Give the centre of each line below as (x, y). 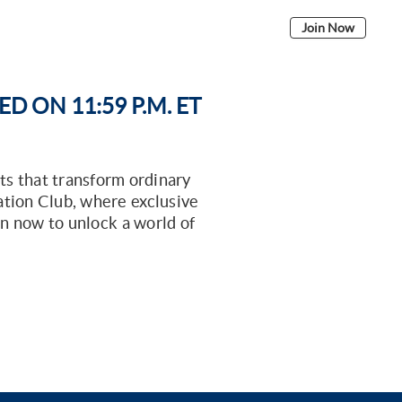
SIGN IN (253, 26)
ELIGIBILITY (74, 26)
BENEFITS (150, 26)
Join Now (328, 27)
